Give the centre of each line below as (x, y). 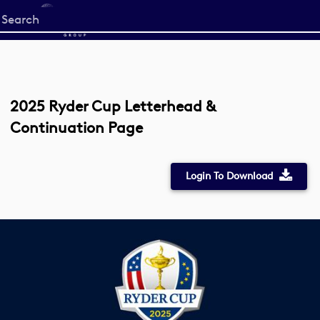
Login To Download (229, 176)
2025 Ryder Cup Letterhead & (113, 106)
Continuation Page (76, 127)
